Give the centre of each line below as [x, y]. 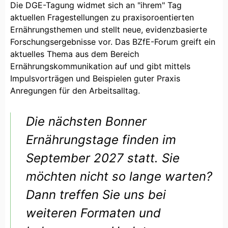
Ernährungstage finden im [101, 139]
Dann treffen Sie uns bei [96, 194]
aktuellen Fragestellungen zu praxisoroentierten [102, 17]
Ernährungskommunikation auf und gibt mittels [100, 66]
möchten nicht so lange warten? [119, 176]
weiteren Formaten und [93, 213]
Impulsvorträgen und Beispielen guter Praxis [95, 78]
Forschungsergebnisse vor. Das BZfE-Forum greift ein [113, 41]
